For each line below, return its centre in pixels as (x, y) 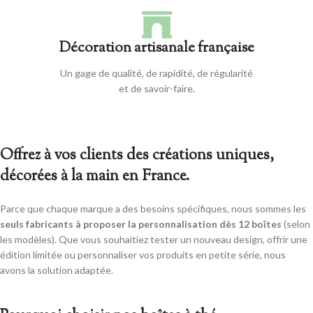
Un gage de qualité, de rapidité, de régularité (156, 73)
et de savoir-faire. (156, 89)
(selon (296, 224)
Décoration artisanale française (156, 49)
